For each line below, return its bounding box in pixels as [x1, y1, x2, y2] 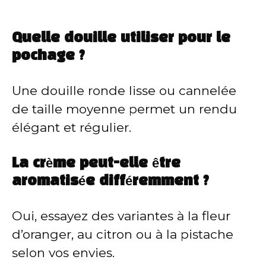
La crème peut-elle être [12, 157, 180, 171]
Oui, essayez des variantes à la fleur [12, 208, 230, 224]
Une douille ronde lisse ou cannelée [12, 83, 236, 98]
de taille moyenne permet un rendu [12, 101, 237, 116]
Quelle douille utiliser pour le [12, 31, 230, 45]
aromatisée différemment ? [12, 175, 209, 189]
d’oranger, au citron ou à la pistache [12, 227, 233, 242]
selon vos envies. [12, 245, 115, 261]
